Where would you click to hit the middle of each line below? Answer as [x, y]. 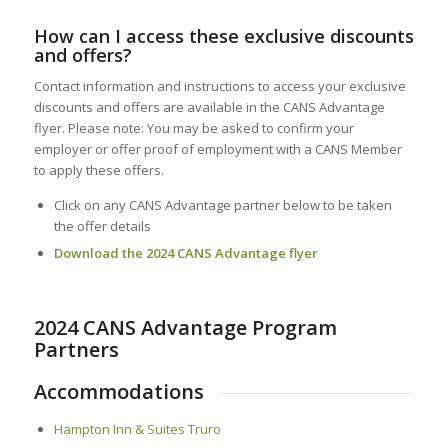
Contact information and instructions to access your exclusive [219, 86]
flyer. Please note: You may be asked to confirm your [193, 128]
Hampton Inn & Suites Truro [137, 428]
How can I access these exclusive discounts [223, 36]
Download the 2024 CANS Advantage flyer [185, 253]
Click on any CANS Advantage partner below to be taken [222, 205]
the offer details [102, 226]
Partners [76, 350]
